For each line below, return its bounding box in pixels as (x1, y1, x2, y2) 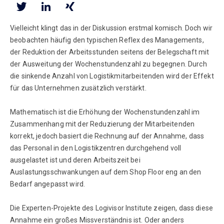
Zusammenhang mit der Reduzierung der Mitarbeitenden (10, 119, 195, 128)
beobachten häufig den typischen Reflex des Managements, (10, 35, 204, 44)
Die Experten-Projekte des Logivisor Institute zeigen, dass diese (10, 203, 213, 212)
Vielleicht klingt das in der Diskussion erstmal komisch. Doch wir (10, 23, 213, 32)
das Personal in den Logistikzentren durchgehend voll (10, 143, 181, 152)
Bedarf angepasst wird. (10, 179, 85, 188)
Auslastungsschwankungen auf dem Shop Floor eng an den (10, 167, 201, 176)
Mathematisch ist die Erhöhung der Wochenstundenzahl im (10, 107, 200, 116)
